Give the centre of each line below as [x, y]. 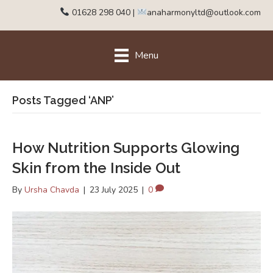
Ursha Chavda [52, 190]
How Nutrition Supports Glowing [126, 148]
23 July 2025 [114, 190]
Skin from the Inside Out [96, 168]
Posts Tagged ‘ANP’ [63, 101]
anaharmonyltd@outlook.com [204, 12]
